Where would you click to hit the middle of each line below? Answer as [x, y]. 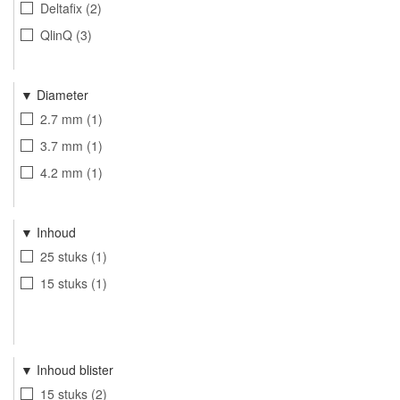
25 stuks [63, 256]
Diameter [62, 95]
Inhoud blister [75, 370]
